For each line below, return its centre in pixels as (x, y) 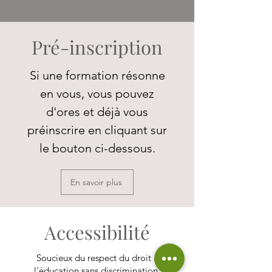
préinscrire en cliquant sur (97, 130)
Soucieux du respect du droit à (97, 258)
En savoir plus (96, 182)
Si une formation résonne (97, 75)
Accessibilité (97, 232)
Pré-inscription (97, 47)
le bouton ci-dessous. (97, 148)
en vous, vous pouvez (97, 93)
